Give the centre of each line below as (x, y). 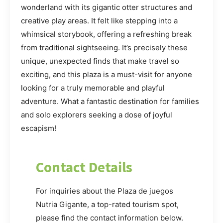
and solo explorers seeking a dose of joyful (97, 115)
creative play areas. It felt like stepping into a (99, 21)
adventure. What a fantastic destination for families (110, 102)
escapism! (39, 128)
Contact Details (84, 167)
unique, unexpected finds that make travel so (100, 61)
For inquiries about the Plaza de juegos (105, 191)
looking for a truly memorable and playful (93, 88)
